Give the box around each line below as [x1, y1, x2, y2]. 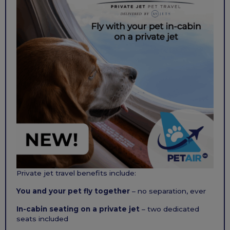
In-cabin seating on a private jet [16, 205, 140, 214]
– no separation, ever [130, 187, 206, 196]
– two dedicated [140, 205, 199, 214]
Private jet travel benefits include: [16, 169, 136, 178]
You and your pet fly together [16, 187, 130, 196]
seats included [16, 215, 68, 223]
